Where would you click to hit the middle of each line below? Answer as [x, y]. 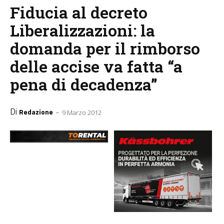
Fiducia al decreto [79, 12]
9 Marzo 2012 [82, 112]
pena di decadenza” [84, 84]
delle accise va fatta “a [96, 66]
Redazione [36, 111]
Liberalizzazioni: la [82, 30]
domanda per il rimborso [105, 48]
